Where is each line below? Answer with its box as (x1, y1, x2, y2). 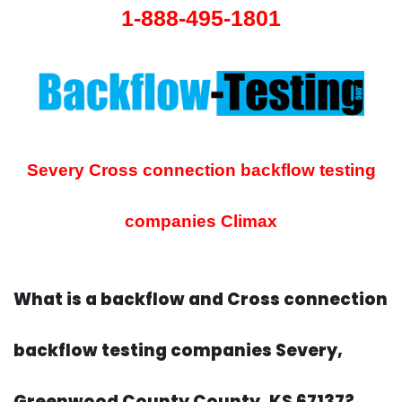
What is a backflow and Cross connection (13, 287, 388, 312)
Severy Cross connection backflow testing (26, 161, 376, 180)
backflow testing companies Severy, (13, 338, 343, 363)
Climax (216, 212, 277, 232)
